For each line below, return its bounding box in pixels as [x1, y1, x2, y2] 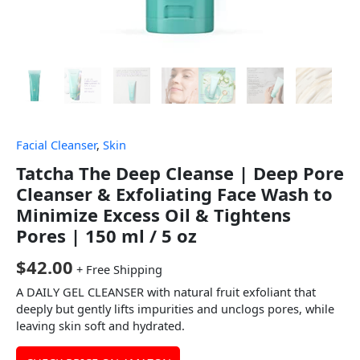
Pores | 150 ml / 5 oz [16, 223, 197, 247]
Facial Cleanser [16, 137, 96, 153]
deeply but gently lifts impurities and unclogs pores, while [16, 301, 334, 317]
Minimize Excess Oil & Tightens [16, 202, 291, 227]
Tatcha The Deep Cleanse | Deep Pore [16, 160, 344, 185]
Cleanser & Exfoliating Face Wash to [16, 181, 333, 206]
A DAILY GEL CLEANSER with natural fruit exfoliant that [16, 284, 316, 301]
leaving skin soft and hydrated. [16, 317, 185, 334]
